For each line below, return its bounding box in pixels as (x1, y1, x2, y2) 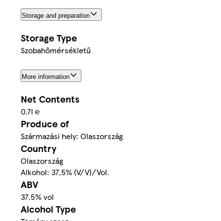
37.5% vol (21, 190, 54, 202)
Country (21, 141, 56, 155)
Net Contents (21, 92, 79, 106)
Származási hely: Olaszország (21, 130, 123, 142)
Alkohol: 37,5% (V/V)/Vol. (21, 166, 110, 178)
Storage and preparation (22, 11, 90, 19)
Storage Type (21, 31, 77, 44)
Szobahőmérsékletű (21, 44, 91, 56)
